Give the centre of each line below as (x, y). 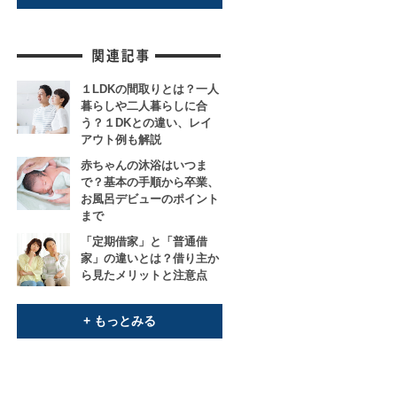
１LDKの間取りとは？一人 (150, 90)
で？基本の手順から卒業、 (150, 183)
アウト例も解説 (121, 140)
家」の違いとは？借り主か (150, 259)
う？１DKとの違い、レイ (146, 123)
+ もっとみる (120, 321)
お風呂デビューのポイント (150, 199)
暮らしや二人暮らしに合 (144, 106)
